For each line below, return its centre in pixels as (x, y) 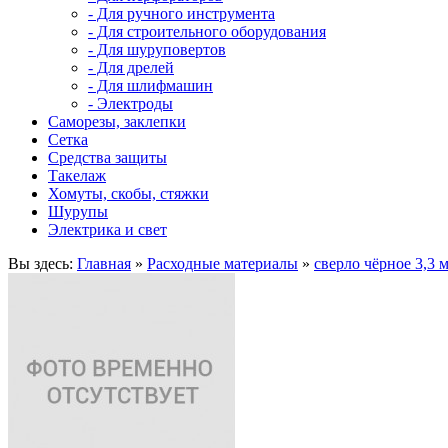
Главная (104, 263)
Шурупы (78, 211)
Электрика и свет (107, 229)
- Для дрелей (131, 67)
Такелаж (77, 175)
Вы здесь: (42, 263)
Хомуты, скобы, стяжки (128, 193)
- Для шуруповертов (157, 49)
